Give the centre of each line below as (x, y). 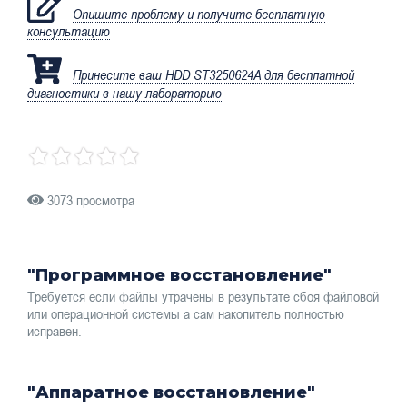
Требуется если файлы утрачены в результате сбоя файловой (203, 297)
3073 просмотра (89, 199)
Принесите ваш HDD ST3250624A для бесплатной (214, 75)
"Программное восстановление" (179, 275)
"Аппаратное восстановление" (171, 393)
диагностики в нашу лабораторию (124, 92)
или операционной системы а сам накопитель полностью (186, 314)
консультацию (69, 31)
